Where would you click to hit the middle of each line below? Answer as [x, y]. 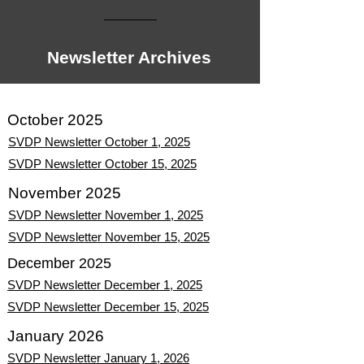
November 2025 [65, 193]
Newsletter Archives [129, 57]
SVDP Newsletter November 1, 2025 [106, 215]
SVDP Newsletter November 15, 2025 [109, 237]
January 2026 [56, 336]
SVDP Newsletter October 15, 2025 [102, 164]
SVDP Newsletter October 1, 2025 [99, 142]
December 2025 [59, 263]
